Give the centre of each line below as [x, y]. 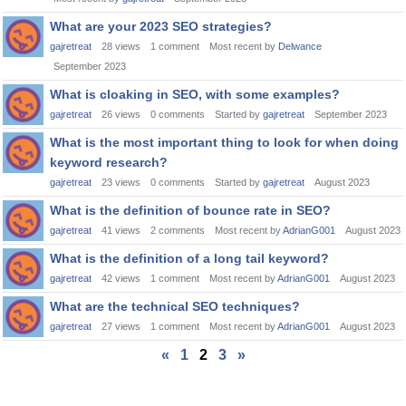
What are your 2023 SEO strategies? [161, 26]
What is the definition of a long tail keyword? [189, 258]
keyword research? [109, 162]
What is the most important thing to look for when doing [224, 142]
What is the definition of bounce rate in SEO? [190, 210]
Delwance [300, 46]
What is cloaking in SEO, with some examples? [195, 94]
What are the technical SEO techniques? [175, 306]
